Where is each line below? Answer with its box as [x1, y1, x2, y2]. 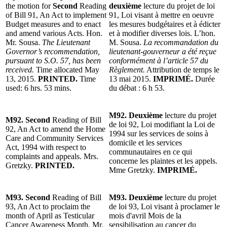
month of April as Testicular [6, 211, 94, 220]
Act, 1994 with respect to [6, 142, 86, 152]
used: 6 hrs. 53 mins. [6, 83, 71, 92]
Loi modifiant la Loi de [141, 120, 215, 129]
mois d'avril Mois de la [109, 211, 181, 220]
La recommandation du [143, 37, 218, 47]
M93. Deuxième [109, 193, 165, 202]
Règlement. [109, 65, 145, 74]
